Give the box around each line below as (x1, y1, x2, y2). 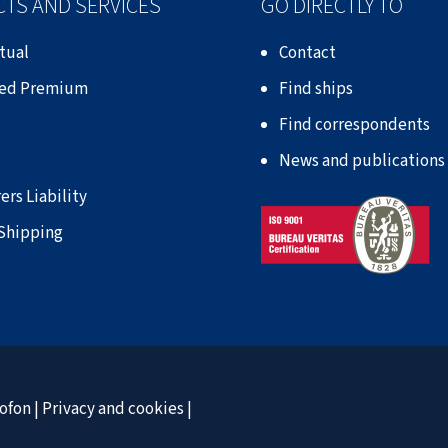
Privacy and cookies (42, 396, 184, 421)
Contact (279, 41, 336, 66)
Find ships (279, 77, 353, 102)
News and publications (279, 149, 445, 174)
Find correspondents (279, 113, 430, 138)
